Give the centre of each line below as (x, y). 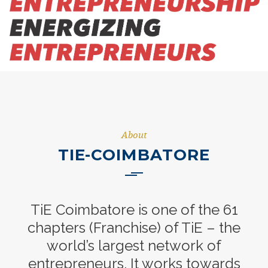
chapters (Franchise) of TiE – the (134, 228)
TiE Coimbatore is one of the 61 (134, 210)
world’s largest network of (134, 246)
